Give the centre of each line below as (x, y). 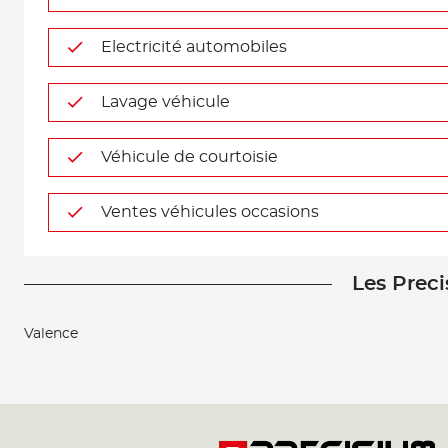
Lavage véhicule (165, 102)
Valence (51, 334)
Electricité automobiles (194, 47)
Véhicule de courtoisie (189, 157)
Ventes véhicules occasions (210, 212)
